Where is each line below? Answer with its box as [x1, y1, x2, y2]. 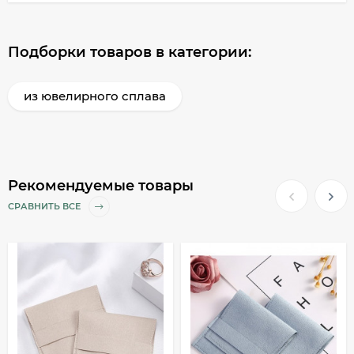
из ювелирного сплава [24, 88, 166, 104]
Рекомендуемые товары [8, 176, 194, 194]
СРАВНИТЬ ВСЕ [8, 201, 83, 213]
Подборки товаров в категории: [8, 43, 251, 61]
